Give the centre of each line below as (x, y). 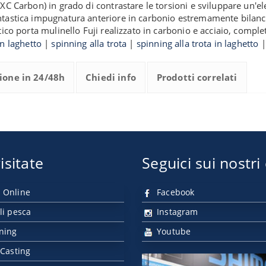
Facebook (175, 192)
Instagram (176, 212)
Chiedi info (111, 77)
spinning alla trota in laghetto (197, 43)
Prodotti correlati (197, 77)
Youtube (173, 231)
